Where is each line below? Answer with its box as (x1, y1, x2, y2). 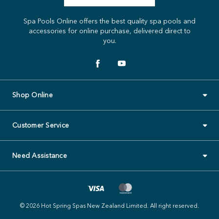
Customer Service (12, 121, 69, 130)
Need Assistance (12, 151, 67, 160)
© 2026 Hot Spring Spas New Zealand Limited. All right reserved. (20, 202, 199, 210)
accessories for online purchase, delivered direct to (28, 26, 191, 36)
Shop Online (12, 90, 53, 100)
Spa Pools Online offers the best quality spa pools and (23, 17, 196, 26)
